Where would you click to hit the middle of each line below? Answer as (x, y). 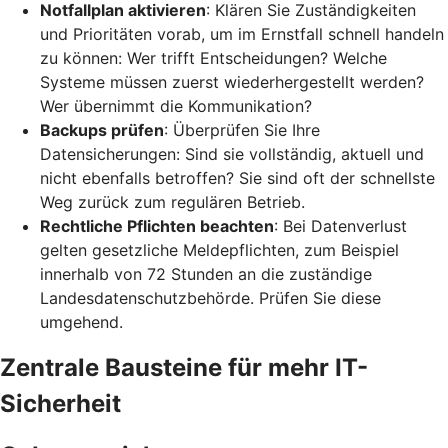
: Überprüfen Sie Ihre (242, 129)
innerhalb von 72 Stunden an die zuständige (206, 273)
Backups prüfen (102, 129)
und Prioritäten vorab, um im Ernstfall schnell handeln (242, 33)
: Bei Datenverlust (340, 225)
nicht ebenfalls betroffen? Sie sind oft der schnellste (237, 177)
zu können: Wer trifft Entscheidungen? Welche (213, 57)
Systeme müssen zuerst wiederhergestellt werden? (232, 81)
